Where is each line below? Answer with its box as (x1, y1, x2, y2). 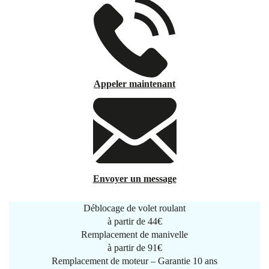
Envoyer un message (92, 174, 177, 184)
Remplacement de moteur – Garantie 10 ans (52, 256, 217, 266)
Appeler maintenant (94, 79, 175, 89)
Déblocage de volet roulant (83, 203, 186, 213)
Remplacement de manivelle (81, 229, 188, 240)
